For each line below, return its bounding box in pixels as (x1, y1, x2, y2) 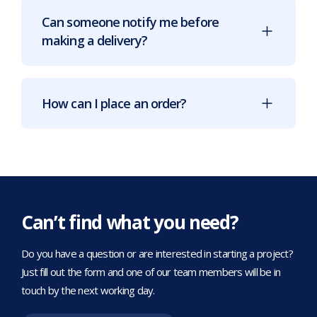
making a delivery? (42, 31, 147, 49)
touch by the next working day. (21, 282, 155, 297)
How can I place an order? (42, 94, 187, 112)
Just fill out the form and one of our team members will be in (21, 264, 281, 279)
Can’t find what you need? (21, 209, 238, 235)
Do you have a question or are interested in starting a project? (21, 246, 293, 260)
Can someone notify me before (42, 13, 219, 30)
